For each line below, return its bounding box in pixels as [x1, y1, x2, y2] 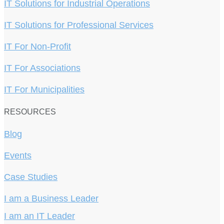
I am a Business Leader [4, 193, 98, 204]
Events [4, 150, 31, 161]
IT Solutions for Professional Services [4, 19, 153, 30]
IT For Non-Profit [4, 41, 71, 51]
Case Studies [4, 172, 57, 182]
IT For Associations [4, 62, 80, 73]
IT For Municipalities [4, 84, 84, 94]
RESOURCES [4, 107, 56, 116]
